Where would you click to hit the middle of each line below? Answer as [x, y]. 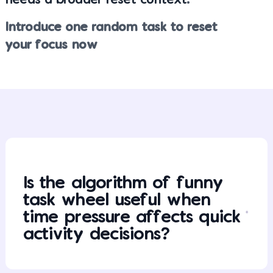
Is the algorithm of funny [123, 184]
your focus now [51, 45]
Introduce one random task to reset [112, 27]
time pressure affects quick [133, 218]
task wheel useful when [117, 201]
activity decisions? [97, 235]
